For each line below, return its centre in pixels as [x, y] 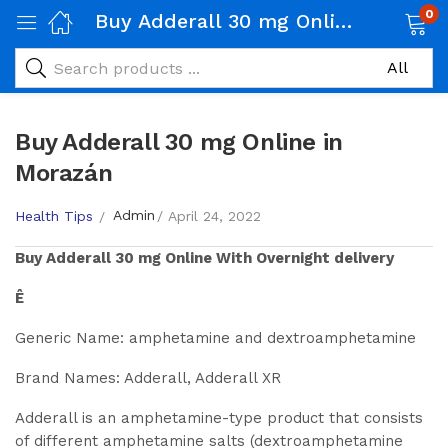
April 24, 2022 [214, 215]
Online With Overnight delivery [277, 258]
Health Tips [54, 215]
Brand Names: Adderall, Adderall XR [148, 378]
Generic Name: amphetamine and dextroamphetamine [215, 338]
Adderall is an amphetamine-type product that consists [219, 418]
